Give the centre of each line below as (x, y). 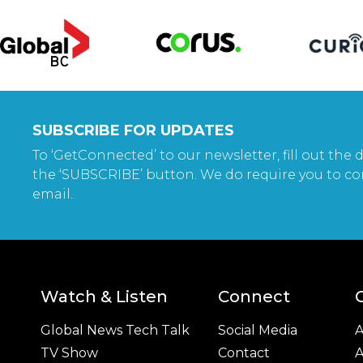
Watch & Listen (104, 297)
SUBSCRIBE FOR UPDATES (133, 131)
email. (54, 194)
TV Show (69, 353)
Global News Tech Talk (115, 331)
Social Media (258, 331)
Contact (244, 353)
